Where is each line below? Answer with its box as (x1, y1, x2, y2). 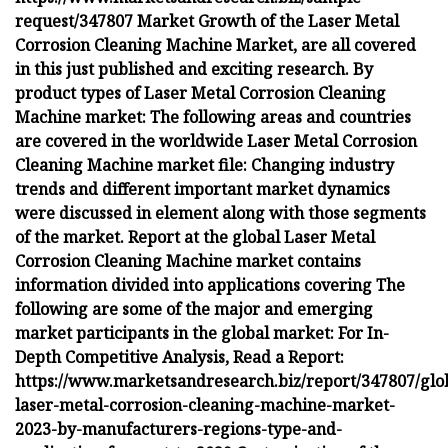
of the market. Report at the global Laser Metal (15, 225, 375, 248)
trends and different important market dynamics (15, 177, 390, 200)
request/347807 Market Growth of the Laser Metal (15, 9, 399, 32)
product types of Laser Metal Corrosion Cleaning (15, 81, 386, 104)
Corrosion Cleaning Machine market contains (15, 249, 361, 272)
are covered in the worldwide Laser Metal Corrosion (15, 129, 417, 152)
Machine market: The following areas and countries (15, 105, 411, 128)
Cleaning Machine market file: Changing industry (15, 153, 394, 176)
